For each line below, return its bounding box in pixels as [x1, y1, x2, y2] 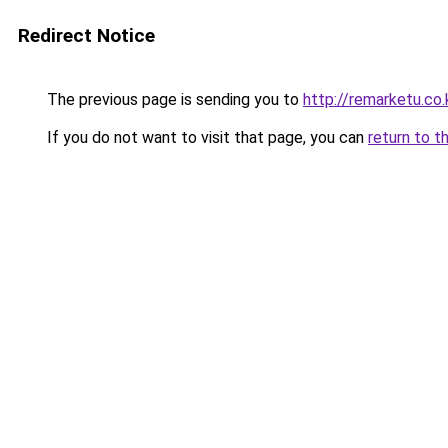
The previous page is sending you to [43, 90, 303, 109]
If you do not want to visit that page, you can [43, 128, 368, 147]
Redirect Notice [18, 24, 155, 47]
